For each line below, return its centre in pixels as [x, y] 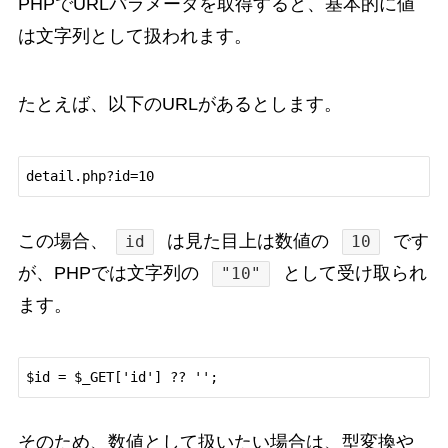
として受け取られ [353, 273]
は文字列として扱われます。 [134, 36]
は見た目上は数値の [248, 241]
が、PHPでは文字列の [110, 273]
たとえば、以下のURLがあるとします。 [179, 104]
